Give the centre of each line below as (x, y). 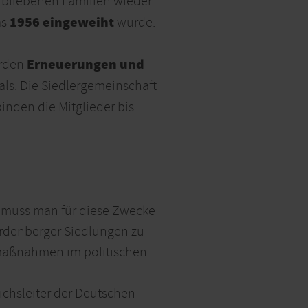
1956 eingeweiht (62, 23)
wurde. (135, 23)
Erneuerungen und (86, 65)
